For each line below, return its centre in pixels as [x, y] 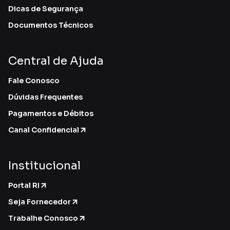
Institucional [44, 166]
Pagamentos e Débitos [51, 113]
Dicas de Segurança [46, 9]
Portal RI [24, 185]
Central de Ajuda [56, 61]
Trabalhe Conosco [43, 218]
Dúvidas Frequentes [45, 97]
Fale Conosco [34, 81]
